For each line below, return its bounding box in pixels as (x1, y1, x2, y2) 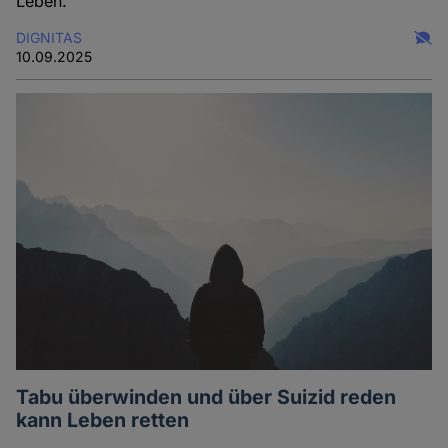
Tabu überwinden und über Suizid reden (16, 385, 397, 410)
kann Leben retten (16, 408, 190, 433)
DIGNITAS (16, 29, 83, 47)
